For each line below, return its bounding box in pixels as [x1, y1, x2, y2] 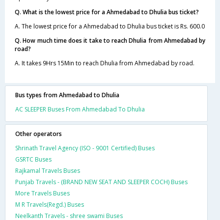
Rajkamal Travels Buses [15, 166, 80, 175]
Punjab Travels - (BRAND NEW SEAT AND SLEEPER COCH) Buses [15, 177, 188, 186]
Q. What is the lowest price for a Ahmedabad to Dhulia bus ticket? [15, 7, 199, 16]
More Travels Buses [15, 189, 70, 197]
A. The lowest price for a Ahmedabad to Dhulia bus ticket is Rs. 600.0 [15, 22, 205, 30]
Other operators [15, 129, 62, 138]
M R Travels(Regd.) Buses [15, 200, 84, 209]
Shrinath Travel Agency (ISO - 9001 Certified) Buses [15, 143, 155, 152]
